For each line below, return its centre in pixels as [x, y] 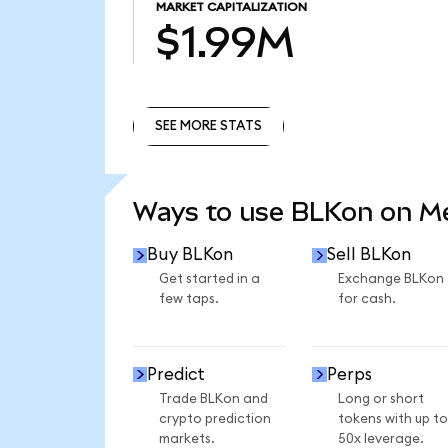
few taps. [188, 299]
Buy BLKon [190, 255]
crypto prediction [214, 418]
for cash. [366, 299]
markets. [186, 438]
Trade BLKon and [213, 398]
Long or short [380, 398]
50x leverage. [380, 438]
